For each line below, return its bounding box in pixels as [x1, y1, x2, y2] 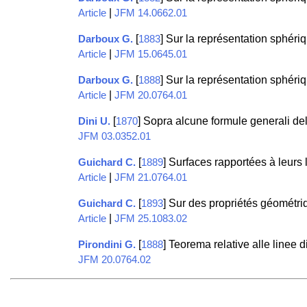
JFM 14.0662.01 [114, 8, 187, 19]
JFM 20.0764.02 [77, 254, 151, 266]
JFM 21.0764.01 [114, 172, 187, 184]
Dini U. [77, 116, 110, 127]
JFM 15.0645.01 [114, 49, 187, 60]
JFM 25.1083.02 [114, 213, 187, 225]
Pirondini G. [77, 239, 136, 251]
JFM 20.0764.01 [114, 90, 187, 101]
